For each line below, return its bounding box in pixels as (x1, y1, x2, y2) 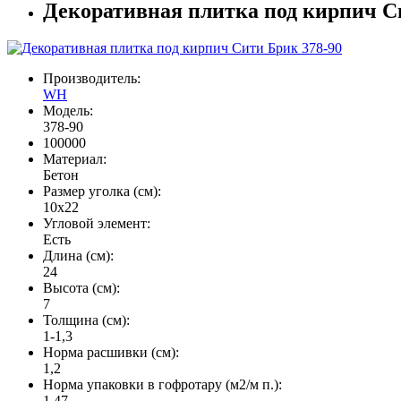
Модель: (43, 103, 93, 119)
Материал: (43, 151, 107, 167)
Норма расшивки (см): (43, 345, 179, 361)
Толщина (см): (43, 312, 130, 328)
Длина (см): (43, 248, 114, 264)
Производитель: (43, 71, 141, 87)
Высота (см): (43, 280, 120, 296)
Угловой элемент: (43, 216, 150, 232)
